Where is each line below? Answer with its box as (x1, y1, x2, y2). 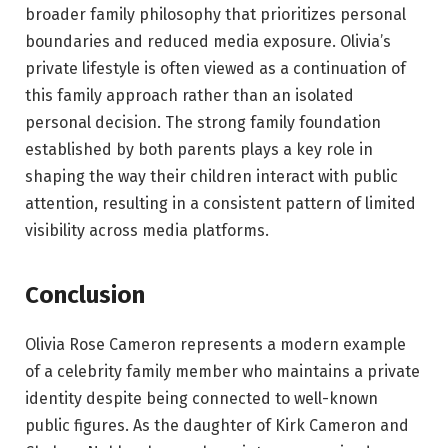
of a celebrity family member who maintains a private (25, 361, 420, 381)
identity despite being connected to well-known (25, 388, 378, 408)
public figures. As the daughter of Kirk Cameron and (25, 415, 409, 435)
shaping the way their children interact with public (25, 167, 398, 187)
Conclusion (25, 280, 145, 309)
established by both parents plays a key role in (25, 140, 373, 160)
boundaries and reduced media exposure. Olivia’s (25, 32, 391, 52)
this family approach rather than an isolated (25, 86, 354, 106)
